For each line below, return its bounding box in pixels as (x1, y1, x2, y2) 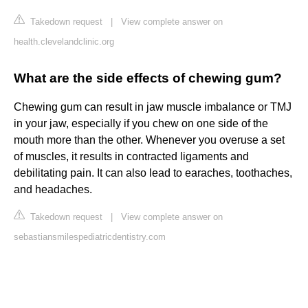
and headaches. (14, 184, 92, 196)
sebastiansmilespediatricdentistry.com (14, 232, 166, 243)
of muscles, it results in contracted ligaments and (14, 151, 249, 163)
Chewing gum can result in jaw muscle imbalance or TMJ (14, 101, 291, 113)
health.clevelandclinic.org (14, 36, 114, 47)
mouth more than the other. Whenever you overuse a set (14, 134, 285, 146)
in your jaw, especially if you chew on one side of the (14, 118, 268, 130)
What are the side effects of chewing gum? (14, 71, 282, 86)
